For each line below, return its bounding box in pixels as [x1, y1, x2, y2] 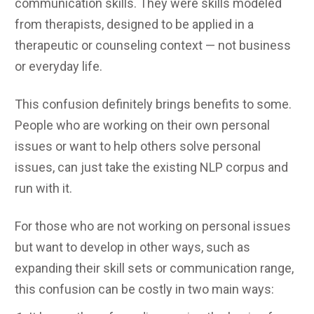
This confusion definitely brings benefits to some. [15, 96, 292, 111]
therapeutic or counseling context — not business [15, 37, 291, 53]
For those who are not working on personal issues [15, 218, 291, 233]
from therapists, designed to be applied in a [15, 16, 254, 32]
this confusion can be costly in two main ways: [15, 281, 274, 296]
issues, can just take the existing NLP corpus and [15, 159, 288, 175]
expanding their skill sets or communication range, [15, 260, 294, 275]
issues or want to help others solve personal [15, 138, 261, 153]
